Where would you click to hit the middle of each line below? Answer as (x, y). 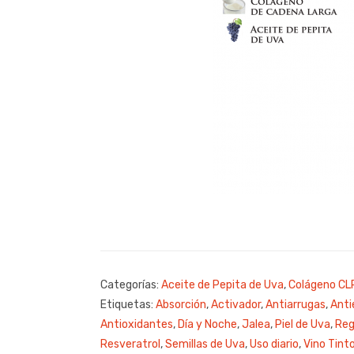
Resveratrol (130, 344)
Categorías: (131, 284)
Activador (236, 304)
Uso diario (274, 344)
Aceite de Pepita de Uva (222, 284)
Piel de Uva (303, 324)
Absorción (181, 304)
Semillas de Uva (205, 344)
